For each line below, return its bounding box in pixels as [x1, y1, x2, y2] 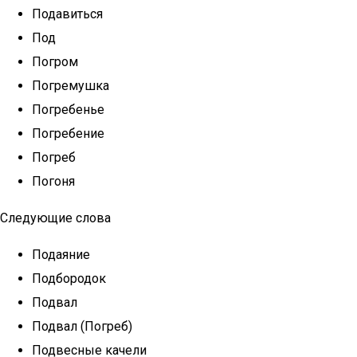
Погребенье [32, 102, 104, 117]
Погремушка [32, 78, 109, 93]
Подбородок [32, 271, 106, 286]
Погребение [32, 126, 104, 141]
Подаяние [32, 247, 90, 262]
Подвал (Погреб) [32, 319, 132, 334]
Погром [32, 54, 78, 69]
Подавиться [32, 6, 103, 22]
